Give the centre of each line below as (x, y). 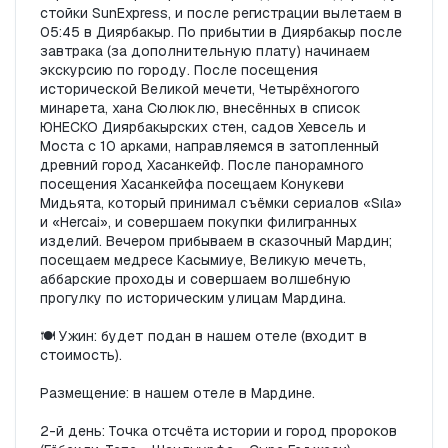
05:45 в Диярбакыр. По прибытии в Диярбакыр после (221, 32)
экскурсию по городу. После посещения (179, 70)
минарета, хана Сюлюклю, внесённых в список (200, 108)
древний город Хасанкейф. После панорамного (202, 165)
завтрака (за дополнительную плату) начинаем (205, 51)
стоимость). (81, 355)
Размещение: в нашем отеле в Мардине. (177, 393)
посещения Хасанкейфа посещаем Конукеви (192, 184)
